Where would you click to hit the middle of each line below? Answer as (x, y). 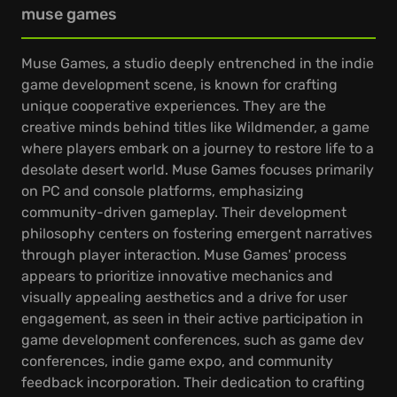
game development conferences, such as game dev (193, 340)
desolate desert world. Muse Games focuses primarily (198, 170)
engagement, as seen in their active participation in (192, 319)
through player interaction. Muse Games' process (184, 255)
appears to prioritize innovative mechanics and (177, 276)
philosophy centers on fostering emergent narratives (197, 234)
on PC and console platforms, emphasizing (163, 191)
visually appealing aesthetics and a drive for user (184, 297)
